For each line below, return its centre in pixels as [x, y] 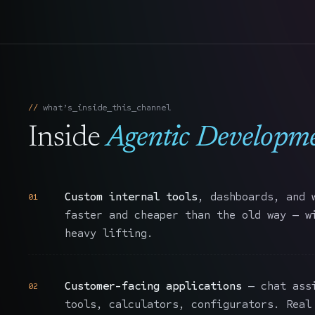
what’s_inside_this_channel [107, 107]
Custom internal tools [131, 197]
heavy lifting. [109, 233]
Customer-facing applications [153, 286]
